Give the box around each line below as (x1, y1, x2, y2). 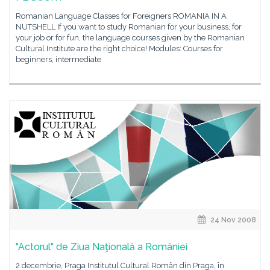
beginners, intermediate (16, 55, 101, 64)
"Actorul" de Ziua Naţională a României (16, 241, 187, 253)
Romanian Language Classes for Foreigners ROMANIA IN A (16, 11, 227, 20)
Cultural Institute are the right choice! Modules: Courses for (16, 44, 223, 53)
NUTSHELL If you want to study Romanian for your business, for (16, 22, 242, 31)
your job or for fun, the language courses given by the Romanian (16, 33, 245, 42)
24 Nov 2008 (209, 216, 256, 224)
